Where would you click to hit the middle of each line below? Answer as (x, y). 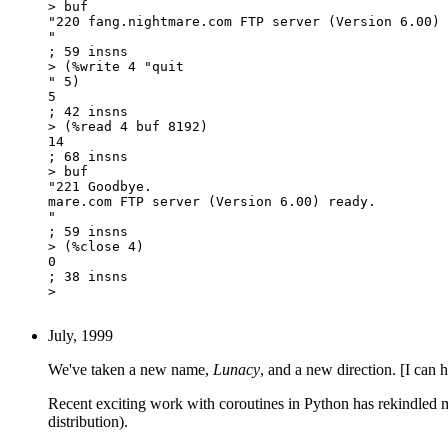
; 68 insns (88, 156)
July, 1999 (80, 335)
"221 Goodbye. (100, 186)
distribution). (88, 421)
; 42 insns (88, 111)
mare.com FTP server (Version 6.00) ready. (212, 201)
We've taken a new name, (130, 369)
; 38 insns (88, 276)
